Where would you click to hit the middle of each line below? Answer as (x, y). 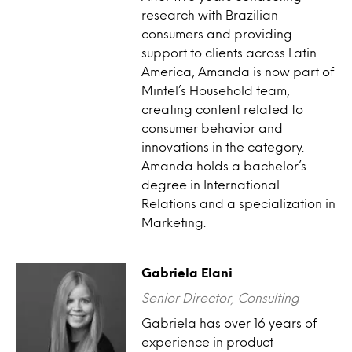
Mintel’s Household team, (216, 90)
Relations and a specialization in (238, 203)
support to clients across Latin (229, 52)
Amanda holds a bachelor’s (224, 165)
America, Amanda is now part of (238, 71)
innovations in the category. (223, 147)
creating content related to (222, 109)
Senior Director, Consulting (220, 297)
